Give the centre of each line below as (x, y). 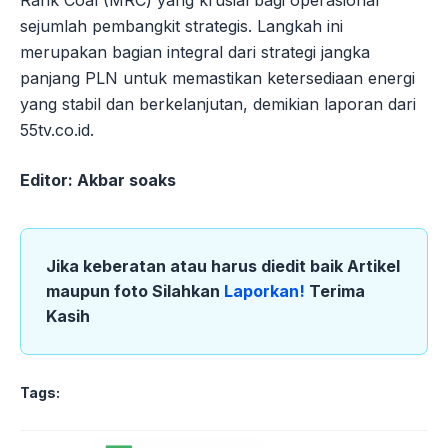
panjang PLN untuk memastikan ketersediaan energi (217, 77)
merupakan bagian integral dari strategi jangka (195, 51)
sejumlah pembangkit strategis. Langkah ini (181, 25)
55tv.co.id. (57, 129)
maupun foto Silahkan (135, 290)
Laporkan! (266, 290)
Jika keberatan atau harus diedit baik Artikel (223, 265)
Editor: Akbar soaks (98, 179)
